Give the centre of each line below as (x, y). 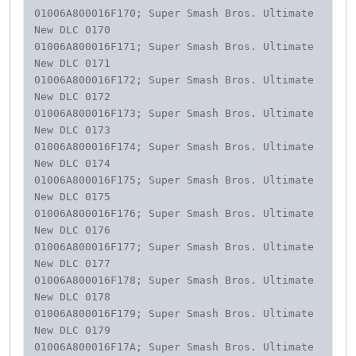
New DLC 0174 (76, 164)
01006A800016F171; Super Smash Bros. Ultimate (174, 47)
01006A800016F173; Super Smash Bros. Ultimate (174, 114)
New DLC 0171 (76, 64)
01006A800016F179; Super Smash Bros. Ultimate (174, 314)
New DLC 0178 (76, 297)
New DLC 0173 (76, 130)
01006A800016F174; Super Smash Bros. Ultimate (174, 147)
